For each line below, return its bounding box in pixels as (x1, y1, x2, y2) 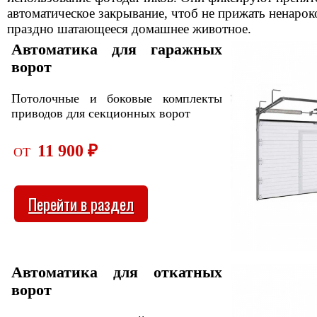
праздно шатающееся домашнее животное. (7, 21, 251, 36)
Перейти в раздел (28, 192, 134, 215)
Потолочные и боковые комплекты (11, 91, 222, 105)
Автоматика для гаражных (11, 40, 222, 58)
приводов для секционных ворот (11, 105, 191, 120)
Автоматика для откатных (11, 263, 222, 281)
